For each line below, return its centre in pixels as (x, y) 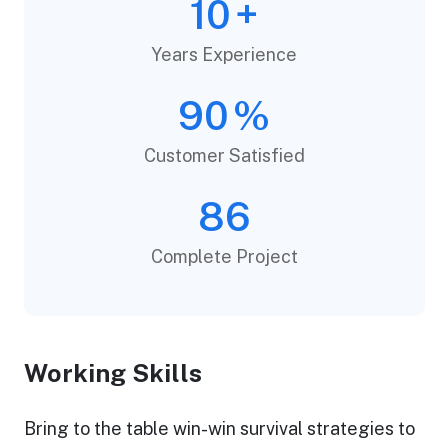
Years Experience (224, 55)
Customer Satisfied (224, 156)
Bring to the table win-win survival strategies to (219, 429)
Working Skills (112, 373)
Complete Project (224, 257)
